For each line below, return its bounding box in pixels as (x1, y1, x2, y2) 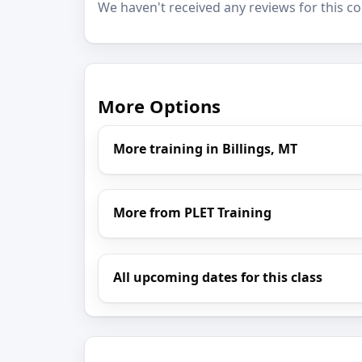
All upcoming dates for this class (113, 267, 323, 286)
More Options (98, 94, 221, 119)
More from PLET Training (113, 204, 272, 222)
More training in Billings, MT (113, 139, 298, 158)
